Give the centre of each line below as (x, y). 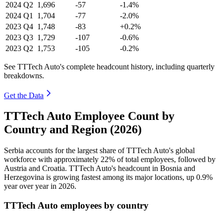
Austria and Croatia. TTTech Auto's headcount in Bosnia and (100, 168)
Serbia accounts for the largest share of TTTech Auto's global (99, 151)
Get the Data (24, 95)
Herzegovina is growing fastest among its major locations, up (100, 177)
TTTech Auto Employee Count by (89, 116)
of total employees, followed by (165, 160)
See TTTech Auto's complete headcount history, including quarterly (109, 66)
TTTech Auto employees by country (76, 206)
